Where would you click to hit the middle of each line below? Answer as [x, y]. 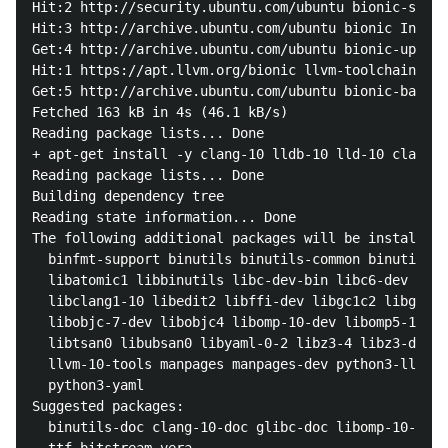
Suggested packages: [108, 406]
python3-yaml [88, 385]
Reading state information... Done [164, 217]
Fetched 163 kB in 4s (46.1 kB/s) [180, 112]
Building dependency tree [156, 196]
